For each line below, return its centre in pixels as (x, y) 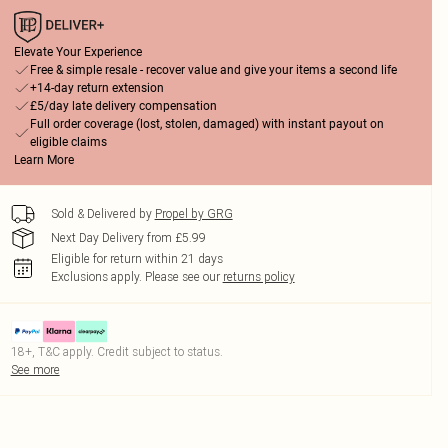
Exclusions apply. (96, 276)
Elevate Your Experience (77, 52)
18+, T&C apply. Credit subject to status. (116, 351)
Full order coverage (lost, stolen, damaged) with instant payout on (206, 124)
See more (35, 369)
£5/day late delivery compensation (123, 106)
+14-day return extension (96, 88)
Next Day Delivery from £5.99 (128, 237)
